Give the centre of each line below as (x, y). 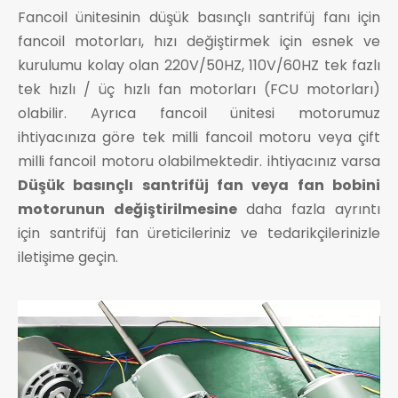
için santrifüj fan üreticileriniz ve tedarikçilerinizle (199, 233)
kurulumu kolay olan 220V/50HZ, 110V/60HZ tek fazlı (199, 65)
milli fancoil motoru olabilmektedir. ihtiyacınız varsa (199, 161)
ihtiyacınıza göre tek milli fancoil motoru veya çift (199, 137)
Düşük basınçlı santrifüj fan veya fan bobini (199, 185)
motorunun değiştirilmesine (132, 209)
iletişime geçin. (68, 257)
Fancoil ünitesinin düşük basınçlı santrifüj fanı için (199, 17)
